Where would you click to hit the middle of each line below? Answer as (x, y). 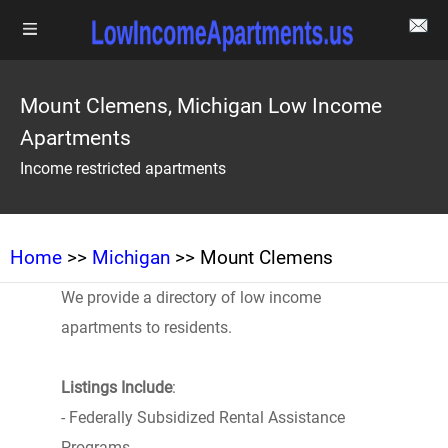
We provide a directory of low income (190, 297)
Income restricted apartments (123, 168)
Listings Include (116, 387)
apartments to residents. (146, 327)
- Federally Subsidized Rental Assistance (202, 417)
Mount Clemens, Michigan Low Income (201, 106)
